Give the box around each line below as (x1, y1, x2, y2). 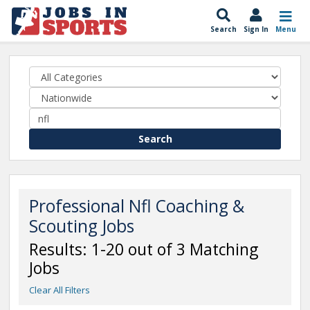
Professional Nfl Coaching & (29, 194, 244, 217)
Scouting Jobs (29, 215, 134, 237)
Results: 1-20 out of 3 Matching (29, 239, 258, 260)
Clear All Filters (29, 284, 90, 296)
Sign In (244, 24, 268, 34)
